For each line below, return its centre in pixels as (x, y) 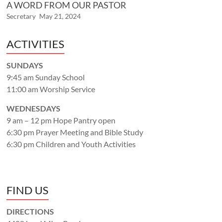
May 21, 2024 (60, 16)
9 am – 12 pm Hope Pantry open (61, 120)
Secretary (21, 16)
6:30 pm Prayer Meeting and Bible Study (75, 132)
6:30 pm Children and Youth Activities (71, 144)
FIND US (28, 190)
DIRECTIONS (30, 211)
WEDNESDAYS (34, 108)
